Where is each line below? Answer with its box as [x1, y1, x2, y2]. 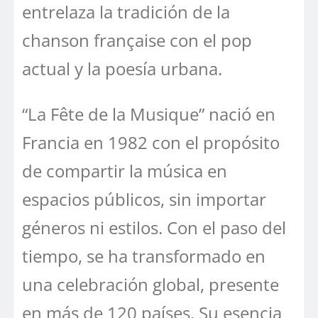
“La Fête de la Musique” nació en [22, 102, 275, 126]
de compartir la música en [22, 159, 227, 183]
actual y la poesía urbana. [22, 57, 222, 81]
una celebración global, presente [22, 273, 279, 297]
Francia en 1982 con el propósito [22, 131, 280, 155]
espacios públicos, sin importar [22, 187, 266, 212]
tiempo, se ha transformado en [22, 244, 265, 268]
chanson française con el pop [22, 28, 252, 53]
